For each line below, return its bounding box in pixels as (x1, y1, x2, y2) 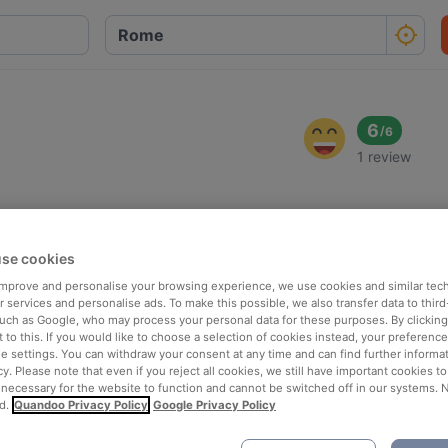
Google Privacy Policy (153, 397, 276, 412)
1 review (357, 148, 412, 165)
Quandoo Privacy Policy (14, 397, 148, 412)
